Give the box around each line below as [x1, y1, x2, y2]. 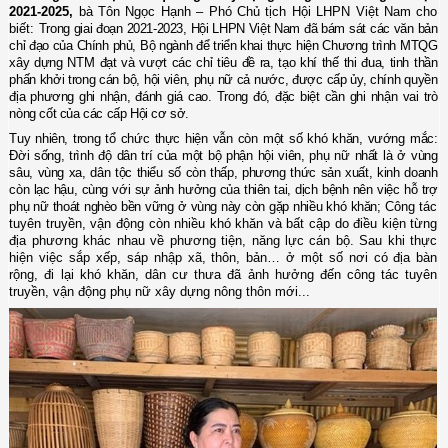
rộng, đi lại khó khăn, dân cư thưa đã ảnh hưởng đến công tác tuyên [9, 266, 438, 282]
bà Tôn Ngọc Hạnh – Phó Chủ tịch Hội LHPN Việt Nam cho [78, 3, 438, 19]
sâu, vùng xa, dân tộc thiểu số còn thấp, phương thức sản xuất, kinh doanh [9, 164, 438, 180]
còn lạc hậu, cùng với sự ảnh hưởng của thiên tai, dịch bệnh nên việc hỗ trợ [9, 181, 438, 197]
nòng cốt [9, 105, 60, 121]
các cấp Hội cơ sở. [83, 105, 189, 121]
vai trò [402, 88, 438, 104]
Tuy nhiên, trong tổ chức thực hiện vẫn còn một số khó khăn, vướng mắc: [9, 130, 438, 146]
